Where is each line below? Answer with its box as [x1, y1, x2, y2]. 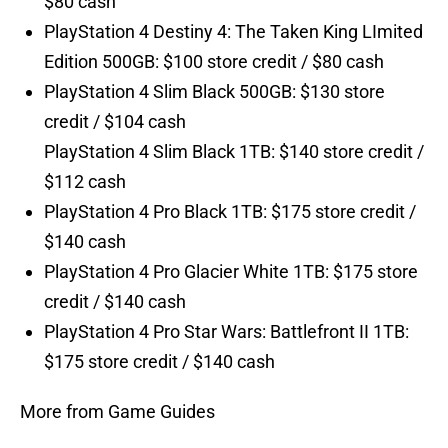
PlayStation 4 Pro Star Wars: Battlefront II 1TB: [44, 321, 409, 343]
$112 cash [44, 171, 126, 193]
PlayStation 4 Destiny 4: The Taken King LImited [44, 21, 423, 43]
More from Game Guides [20, 401, 215, 423]
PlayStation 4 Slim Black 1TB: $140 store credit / [44, 141, 424, 163]
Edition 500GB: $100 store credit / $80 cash [44, 51, 384, 73]
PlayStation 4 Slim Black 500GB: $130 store [44, 81, 385, 103]
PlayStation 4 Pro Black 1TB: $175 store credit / [44, 201, 416, 223]
